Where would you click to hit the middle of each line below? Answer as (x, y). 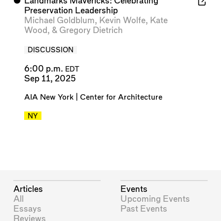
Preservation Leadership (71, 11)
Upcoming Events (155, 199)
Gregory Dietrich (91, 31)
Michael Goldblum (59, 21)
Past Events (144, 209)
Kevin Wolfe (122, 21)
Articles (28, 189)
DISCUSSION (50, 51)
